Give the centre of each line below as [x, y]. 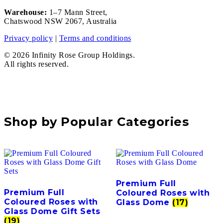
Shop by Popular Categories [96, 121]
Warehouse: [25, 12]
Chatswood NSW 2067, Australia [60, 21]
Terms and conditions [95, 38]
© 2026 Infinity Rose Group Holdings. [69, 55]
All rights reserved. [36, 64]
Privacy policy [28, 38]
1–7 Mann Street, [77, 12]
